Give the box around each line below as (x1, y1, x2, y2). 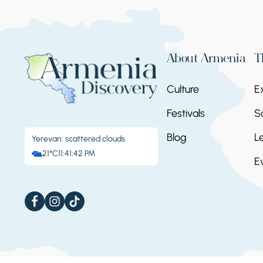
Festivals (167, 107, 205, 120)
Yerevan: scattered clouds (32, 134, 125, 144)
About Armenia (167, 54, 246, 66)
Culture (167, 83, 200, 96)
